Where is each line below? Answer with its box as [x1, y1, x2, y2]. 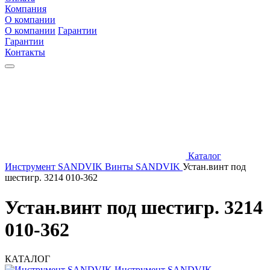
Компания [5, 4, 46, 14]
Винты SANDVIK [105, 162, 180, 172]
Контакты [5, 47, 45, 58]
